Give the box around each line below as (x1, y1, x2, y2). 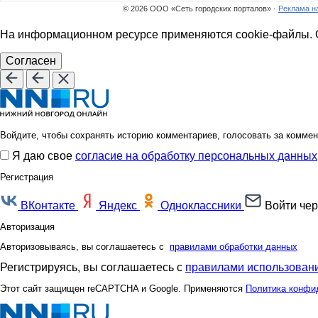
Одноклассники (160, 199, 241, 212)
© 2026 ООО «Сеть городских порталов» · (123, 4, 278, 13)
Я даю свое (12, 150, 75, 163)
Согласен (6, 55, 56, 67)
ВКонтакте (21, 199, 75, 212)
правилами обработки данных (170, 241, 297, 253)
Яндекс (99, 199, 137, 212)
